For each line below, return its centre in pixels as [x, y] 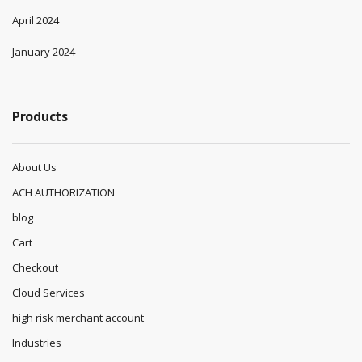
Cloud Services [48, 293]
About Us [34, 168]
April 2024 [36, 21]
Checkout [35, 268]
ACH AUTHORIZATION [63, 193]
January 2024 [44, 52]
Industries [37, 343]
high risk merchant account [78, 318]
